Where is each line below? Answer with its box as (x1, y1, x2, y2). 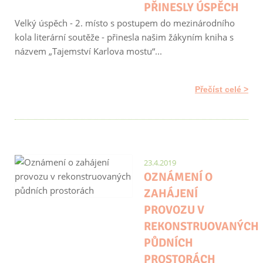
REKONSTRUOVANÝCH (144, 219, 259, 234)
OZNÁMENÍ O (144, 170, 213, 184)
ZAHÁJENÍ (144, 186, 198, 201)
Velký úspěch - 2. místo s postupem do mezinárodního (15, 17, 235, 29)
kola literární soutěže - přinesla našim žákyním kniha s (15, 31, 234, 43)
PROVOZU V (144, 203, 204, 217)
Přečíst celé (195, 85, 241, 94)
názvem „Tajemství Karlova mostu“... (15, 45, 162, 57)
